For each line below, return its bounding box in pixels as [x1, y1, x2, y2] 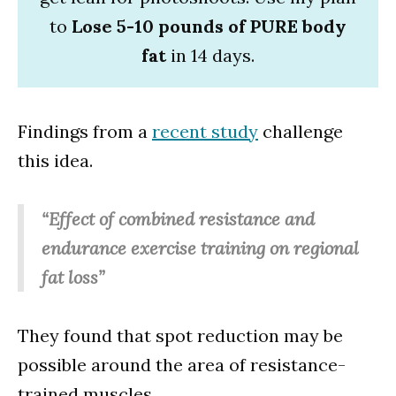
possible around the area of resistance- [18, 353, 346, 376]
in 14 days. [166, 43, 255, 66]
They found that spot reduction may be [18, 324, 343, 346]
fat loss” [42, 265, 104, 288]
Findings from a [18, 119, 152, 142]
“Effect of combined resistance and [42, 207, 315, 230]
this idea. [18, 148, 93, 171]
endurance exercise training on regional [42, 236, 359, 259]
